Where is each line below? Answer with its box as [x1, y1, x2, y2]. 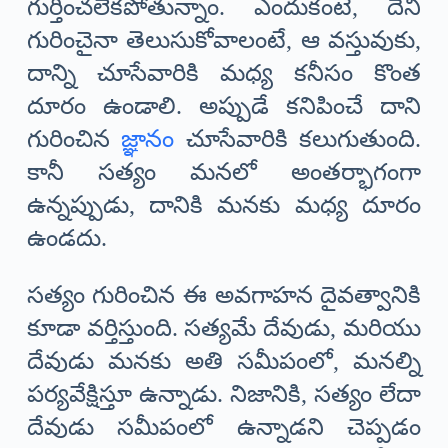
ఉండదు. [26, 225, 107, 252]
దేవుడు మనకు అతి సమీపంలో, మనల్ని [26, 348, 422, 375]
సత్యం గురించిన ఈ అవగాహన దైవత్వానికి [26, 282, 422, 309]
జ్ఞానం [121, 126, 175, 153]
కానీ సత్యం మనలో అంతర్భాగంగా [26, 159, 422, 186]
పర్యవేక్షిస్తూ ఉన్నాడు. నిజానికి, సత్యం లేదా [26, 381, 422, 408]
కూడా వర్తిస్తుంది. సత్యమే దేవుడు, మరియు [26, 315, 422, 342]
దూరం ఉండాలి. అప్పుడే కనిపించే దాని [26, 93, 422, 120]
